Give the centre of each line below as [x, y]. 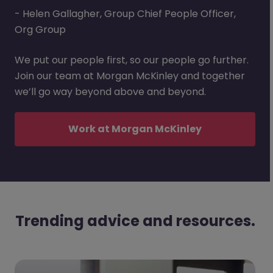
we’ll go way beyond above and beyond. [110, 91]
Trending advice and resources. [135, 221]
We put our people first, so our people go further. [132, 60]
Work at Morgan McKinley [135, 129]
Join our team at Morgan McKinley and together [130, 76]
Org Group [40, 29]
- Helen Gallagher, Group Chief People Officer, [125, 13]
